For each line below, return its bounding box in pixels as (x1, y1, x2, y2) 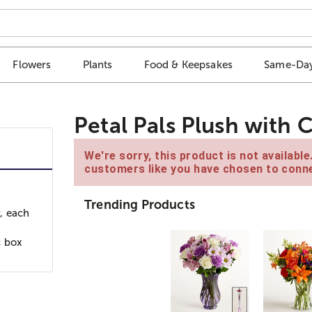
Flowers (13, 58, 52, 71)
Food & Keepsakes (143, 58, 233, 71)
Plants (82, 58, 113, 71)
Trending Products (84, 197, 195, 212)
